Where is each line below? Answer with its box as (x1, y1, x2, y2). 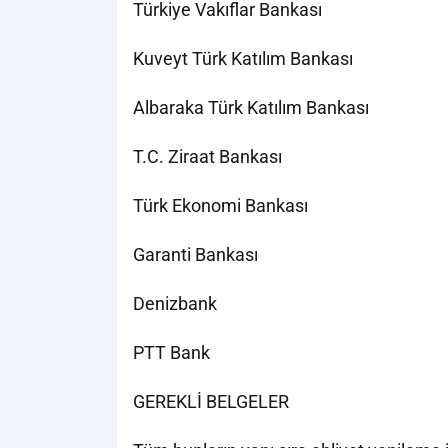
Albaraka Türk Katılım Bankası (133, 97, 369, 118)
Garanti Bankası (133, 244, 258, 265)
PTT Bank (133, 342, 210, 363)
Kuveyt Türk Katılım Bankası (133, 48, 353, 69)
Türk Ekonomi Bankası (133, 195, 308, 216)
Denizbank (133, 293, 217, 314)
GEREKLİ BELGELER (133, 391, 289, 412)
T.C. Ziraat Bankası (133, 146, 282, 167)
